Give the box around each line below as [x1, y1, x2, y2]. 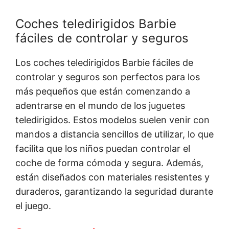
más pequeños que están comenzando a [15, 86, 190, 97]
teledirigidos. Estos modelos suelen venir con [15, 114, 210, 126]
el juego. [15, 200, 51, 212]
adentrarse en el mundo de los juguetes [15, 100, 185, 111]
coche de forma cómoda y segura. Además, [15, 157, 203, 169]
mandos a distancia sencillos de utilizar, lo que [15, 129, 214, 140]
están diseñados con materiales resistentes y [15, 172, 210, 183]
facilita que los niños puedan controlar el [15, 143, 190, 154]
